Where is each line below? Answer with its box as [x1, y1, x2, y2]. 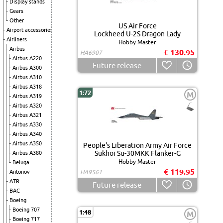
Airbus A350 [12, 140, 42, 146]
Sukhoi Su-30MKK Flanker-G [94, 149, 181, 157]
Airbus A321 [12, 112, 42, 118]
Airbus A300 [12, 65, 42, 71]
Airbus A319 [12, 93, 42, 99]
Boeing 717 [12, 216, 40, 222]
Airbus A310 [12, 74, 42, 80]
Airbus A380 [12, 150, 42, 156]
